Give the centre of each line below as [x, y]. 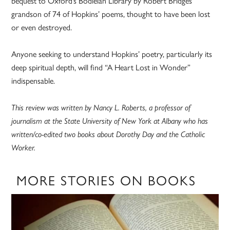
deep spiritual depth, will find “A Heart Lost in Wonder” [101, 68]
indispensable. [33, 81]
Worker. [24, 148]
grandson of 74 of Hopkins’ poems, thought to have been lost [111, 14]
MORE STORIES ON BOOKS [107, 181]
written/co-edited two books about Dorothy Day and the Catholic [108, 135]
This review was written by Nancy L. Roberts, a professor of [101, 108]
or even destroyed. [42, 28]
